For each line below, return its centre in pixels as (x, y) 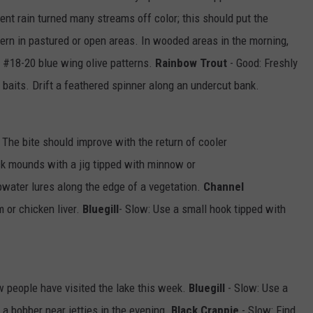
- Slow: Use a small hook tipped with (202, 209)
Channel (224, 187)
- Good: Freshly (262, 63)
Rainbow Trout (191, 63)
